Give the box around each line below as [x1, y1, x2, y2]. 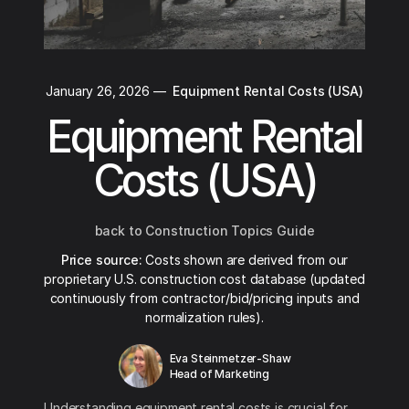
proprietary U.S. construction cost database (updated [44, 271, 365, 287]
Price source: [60, 252, 142, 267]
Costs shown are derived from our [142, 252, 349, 267]
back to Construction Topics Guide [94, 223, 315, 238]
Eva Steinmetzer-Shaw [169, 351, 291, 365]
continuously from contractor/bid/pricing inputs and [49, 290, 360, 306]
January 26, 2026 [46, 83, 150, 99]
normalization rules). [145, 309, 264, 325]
